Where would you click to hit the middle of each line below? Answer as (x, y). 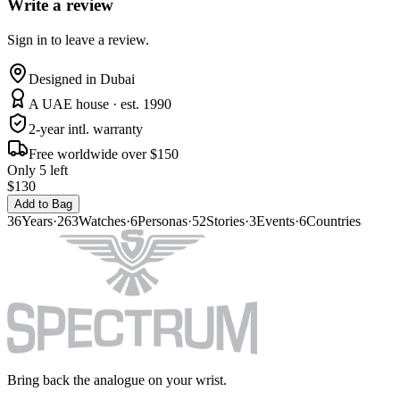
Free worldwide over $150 (104, 154)
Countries (333, 221)
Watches (102, 221)
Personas (162, 221)
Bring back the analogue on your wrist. (117, 380)
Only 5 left (37, 171)
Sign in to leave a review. (78, 40)
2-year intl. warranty (86, 129)
